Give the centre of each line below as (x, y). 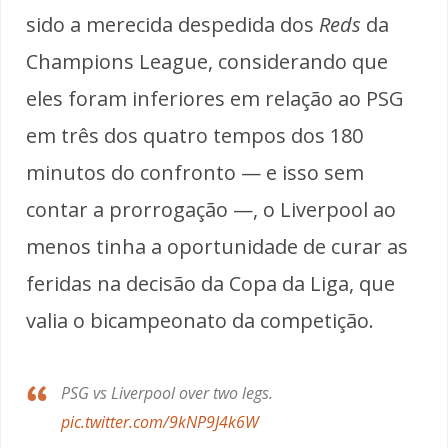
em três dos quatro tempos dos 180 (194, 135)
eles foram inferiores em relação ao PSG (215, 98)
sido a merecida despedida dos (172, 24)
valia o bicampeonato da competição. (200, 320)
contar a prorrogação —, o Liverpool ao (211, 209)
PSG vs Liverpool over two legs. (167, 392)
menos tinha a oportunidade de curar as (217, 246)
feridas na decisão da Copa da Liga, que (210, 283)
